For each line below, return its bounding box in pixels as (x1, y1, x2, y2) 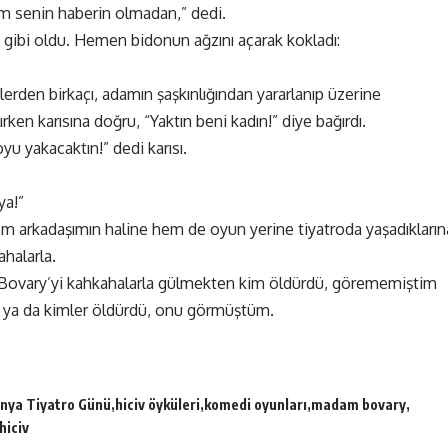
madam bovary (311, 396, 406, 414)
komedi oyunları (204, 396, 307, 414)
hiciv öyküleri (115, 396, 200, 414)
